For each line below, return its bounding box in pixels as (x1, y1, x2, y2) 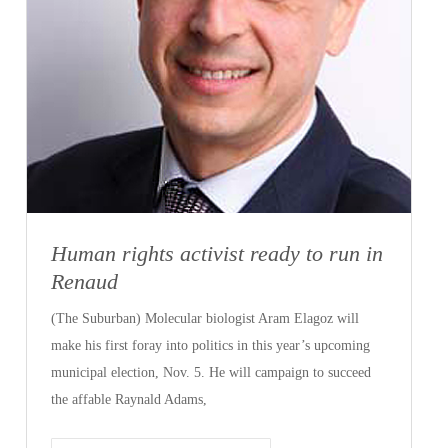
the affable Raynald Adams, (51, 391, 208, 407)
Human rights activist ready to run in (51, 240, 384, 266)
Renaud (51, 268, 119, 294)
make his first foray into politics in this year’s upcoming (51, 337, 371, 353)
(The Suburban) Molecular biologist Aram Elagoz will (51, 310, 360, 326)
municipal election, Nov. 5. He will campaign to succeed (51, 364, 372, 380)
